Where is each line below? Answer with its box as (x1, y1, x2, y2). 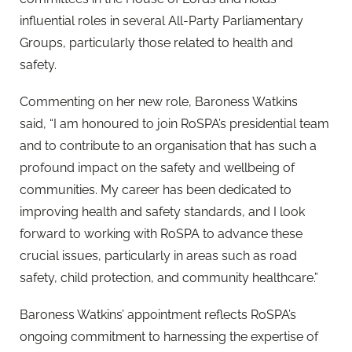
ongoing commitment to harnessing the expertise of (20, 329, 318, 345)
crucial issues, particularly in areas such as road (20, 248, 297, 264)
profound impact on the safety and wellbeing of (20, 160, 295, 176)
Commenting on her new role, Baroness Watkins (20, 94, 298, 110)
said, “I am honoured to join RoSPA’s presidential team (20, 116, 329, 132)
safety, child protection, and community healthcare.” (20, 270, 318, 286)
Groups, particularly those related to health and (20, 35, 293, 51)
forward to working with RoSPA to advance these (20, 226, 302, 242)
